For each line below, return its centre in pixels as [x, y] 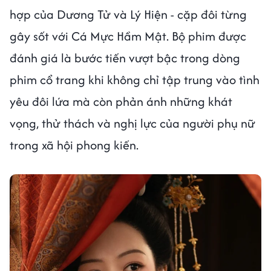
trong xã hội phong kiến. [74, 145]
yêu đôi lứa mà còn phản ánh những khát [121, 101]
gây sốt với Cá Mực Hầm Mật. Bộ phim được [128, 36]
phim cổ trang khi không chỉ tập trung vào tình [135, 79]
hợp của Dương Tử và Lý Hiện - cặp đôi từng [128, 14]
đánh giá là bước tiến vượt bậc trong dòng [125, 57]
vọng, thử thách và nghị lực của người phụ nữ [132, 123]
